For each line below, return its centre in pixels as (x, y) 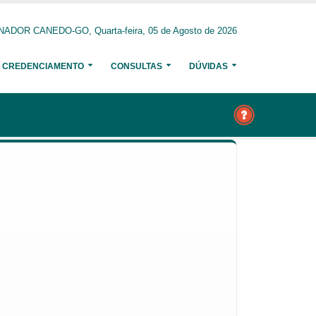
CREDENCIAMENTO (43, 66)
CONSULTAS (136, 66)
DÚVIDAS (208, 66)
